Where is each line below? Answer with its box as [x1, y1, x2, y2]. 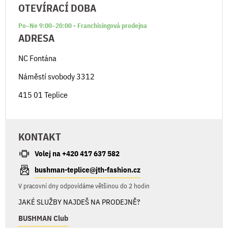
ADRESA [18, 31, 54, 45]
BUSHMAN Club [18, 213, 68, 223]
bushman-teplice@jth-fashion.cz [35, 165, 140, 175]
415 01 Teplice [18, 89, 68, 100]
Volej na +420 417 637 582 [35, 149, 120, 159]
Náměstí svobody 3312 [18, 71, 95, 81]
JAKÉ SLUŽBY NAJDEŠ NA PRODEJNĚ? [18, 196, 140, 207]
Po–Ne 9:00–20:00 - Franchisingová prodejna [18, 21, 147, 30]
